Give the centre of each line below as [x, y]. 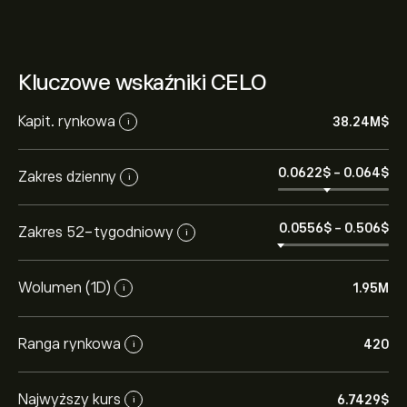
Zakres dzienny [67, 177]
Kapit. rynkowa [67, 121]
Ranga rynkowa [69, 344]
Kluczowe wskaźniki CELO [143, 82]
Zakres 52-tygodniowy [96, 232]
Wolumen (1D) [65, 288]
